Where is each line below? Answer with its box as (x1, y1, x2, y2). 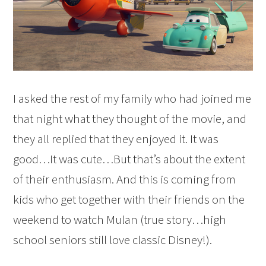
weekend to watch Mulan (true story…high (13, 211, 227, 228)
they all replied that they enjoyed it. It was (13, 131, 219, 147)
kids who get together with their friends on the (13, 191, 245, 208)
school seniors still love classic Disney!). (13, 232, 213, 248)
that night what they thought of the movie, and (13, 110, 247, 127)
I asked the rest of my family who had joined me (13, 90, 252, 107)
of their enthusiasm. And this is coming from (13, 171, 236, 188)
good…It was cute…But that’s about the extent (13, 151, 246, 167)
